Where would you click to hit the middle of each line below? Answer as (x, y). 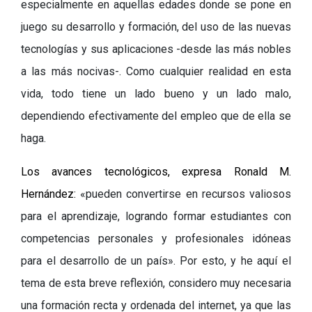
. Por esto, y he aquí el (232, 261)
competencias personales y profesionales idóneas (156, 239)
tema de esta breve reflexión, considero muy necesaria (156, 283)
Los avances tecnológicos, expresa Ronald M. (156, 172)
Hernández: (51, 194)
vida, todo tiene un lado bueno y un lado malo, (156, 94)
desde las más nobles (236, 49)
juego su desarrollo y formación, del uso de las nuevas (156, 27)
